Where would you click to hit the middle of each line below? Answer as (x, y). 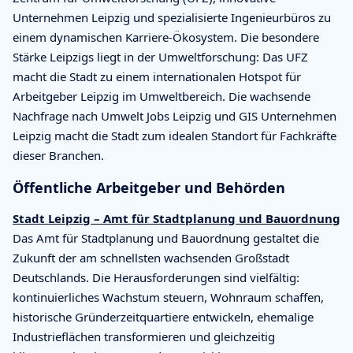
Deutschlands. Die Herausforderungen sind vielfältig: (156, 277)
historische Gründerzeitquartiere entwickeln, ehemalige (163, 316)
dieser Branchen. (58, 155)
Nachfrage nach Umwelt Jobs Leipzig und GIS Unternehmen (175, 115)
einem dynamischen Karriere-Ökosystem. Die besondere (166, 37)
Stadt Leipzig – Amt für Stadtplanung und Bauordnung (176, 218)
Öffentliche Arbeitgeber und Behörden (149, 187)
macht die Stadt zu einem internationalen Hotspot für (157, 76)
